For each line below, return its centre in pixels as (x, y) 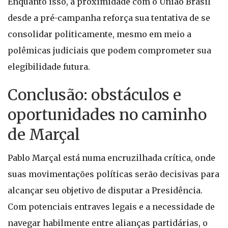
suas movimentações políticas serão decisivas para (113, 174)
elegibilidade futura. (49, 67)
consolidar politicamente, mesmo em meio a (99, 34)
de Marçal (44, 134)
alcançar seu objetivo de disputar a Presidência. (105, 190)
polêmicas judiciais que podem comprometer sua (109, 50)
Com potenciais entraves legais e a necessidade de (111, 207)
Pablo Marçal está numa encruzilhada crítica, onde (111, 158)
